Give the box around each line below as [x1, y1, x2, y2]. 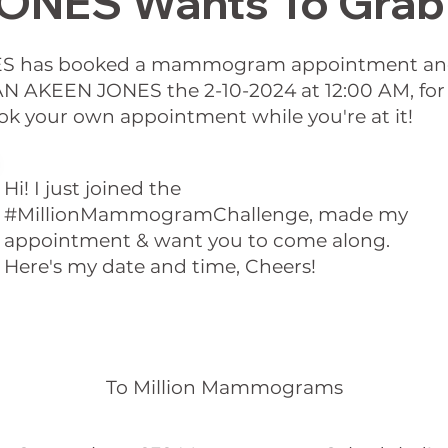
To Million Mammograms [105, 376, 343, 400]
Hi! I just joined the [3, 177, 181, 201]
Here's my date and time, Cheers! [3, 255, 316, 279]
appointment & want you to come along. [3, 229, 390, 253]
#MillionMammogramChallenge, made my [3, 203, 408, 227]
